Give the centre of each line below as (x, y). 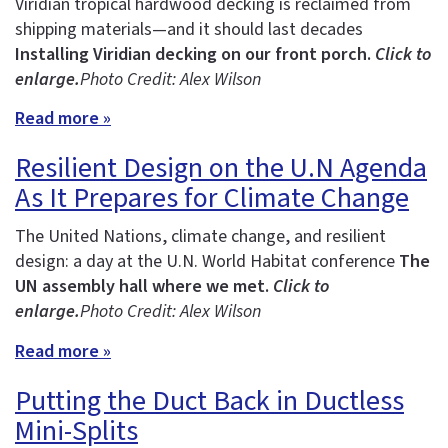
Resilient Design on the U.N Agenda (221, 168)
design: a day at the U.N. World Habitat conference (207, 262)
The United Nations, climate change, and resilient (200, 237)
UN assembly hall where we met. (144, 287)
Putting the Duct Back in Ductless (209, 400)
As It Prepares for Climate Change (212, 198)
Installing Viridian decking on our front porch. (195, 54)
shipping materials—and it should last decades (189, 29)
